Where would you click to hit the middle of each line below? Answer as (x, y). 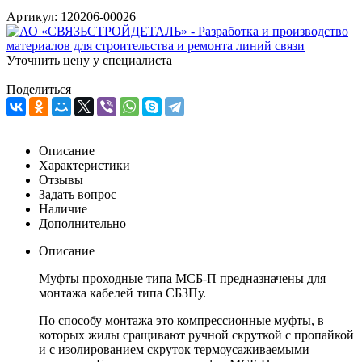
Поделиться (39, 89)
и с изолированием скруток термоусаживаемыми (174, 349)
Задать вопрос (78, 194)
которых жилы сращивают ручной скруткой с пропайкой (196, 335)
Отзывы (61, 179)
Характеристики (84, 165)
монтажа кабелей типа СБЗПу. (122, 293)
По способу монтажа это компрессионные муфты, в (181, 320)
